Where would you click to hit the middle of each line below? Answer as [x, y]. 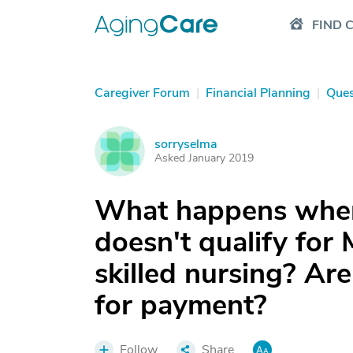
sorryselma [186, 144]
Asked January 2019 [204, 158]
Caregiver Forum [142, 93]
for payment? [181, 305]
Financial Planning [258, 93]
